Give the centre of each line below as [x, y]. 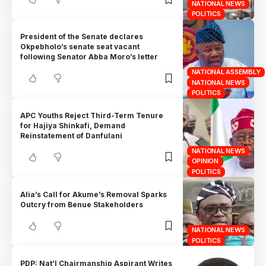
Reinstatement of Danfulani [72, 135]
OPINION [205, 161]
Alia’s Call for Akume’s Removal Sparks [94, 194]
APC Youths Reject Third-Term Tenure [92, 115]
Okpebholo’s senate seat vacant [80, 47]
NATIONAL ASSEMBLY [226, 72]
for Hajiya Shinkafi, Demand [73, 125]
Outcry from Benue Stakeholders [82, 204]
